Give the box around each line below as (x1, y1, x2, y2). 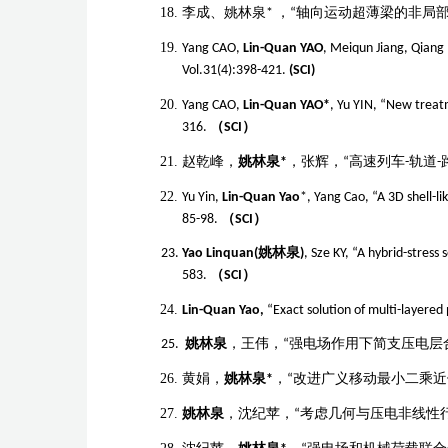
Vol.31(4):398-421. (182, 63, 289, 78)
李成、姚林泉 (182, 6, 266, 21)
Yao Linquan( (182, 246, 258, 261)
